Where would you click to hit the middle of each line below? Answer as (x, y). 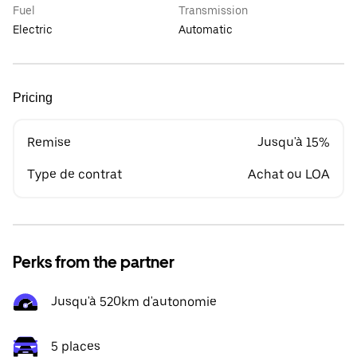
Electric (33, 29)
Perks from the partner (94, 262)
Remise (49, 142)
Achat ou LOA (289, 174)
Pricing (33, 98)
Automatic (206, 29)
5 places (76, 346)
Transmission (213, 10)
